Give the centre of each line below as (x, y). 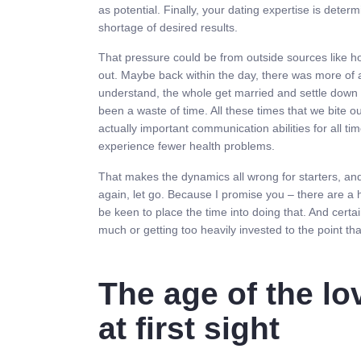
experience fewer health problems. (187, 146)
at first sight (189, 328)
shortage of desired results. (168, 27)
